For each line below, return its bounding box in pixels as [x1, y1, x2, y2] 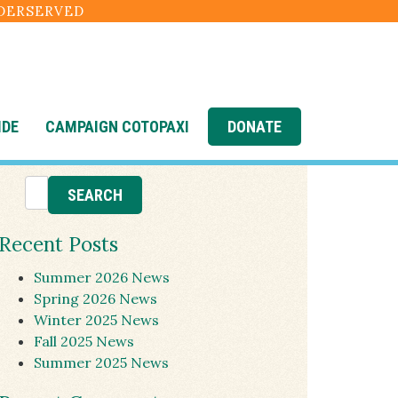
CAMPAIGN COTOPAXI [44, 116, 189, 136]
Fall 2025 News [34, 332, 134, 350]
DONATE [227, 116, 283, 136]
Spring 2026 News [34, 290, 157, 307]
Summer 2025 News [34, 354, 169, 371]
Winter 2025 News [34, 311, 159, 329]
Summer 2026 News [34, 268, 170, 286]
